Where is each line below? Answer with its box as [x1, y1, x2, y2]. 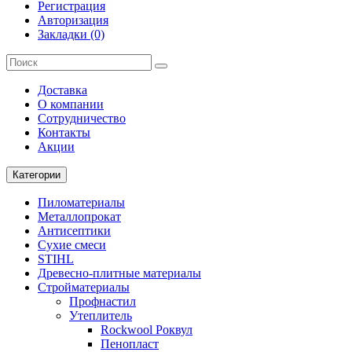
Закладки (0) [38, 27, 104, 41]
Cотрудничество [38, 112, 126, 125]
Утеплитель [69, 309, 132, 322]
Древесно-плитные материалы [38, 266, 201, 280]
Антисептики [38, 224, 111, 237]
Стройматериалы [38, 280, 130, 294]
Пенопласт [101, 337, 159, 350]
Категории [13, 169, 60, 181]
